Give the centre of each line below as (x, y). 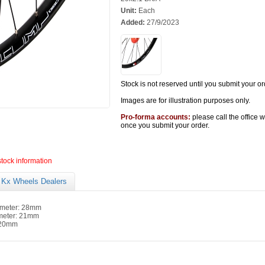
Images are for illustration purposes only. (185, 101)
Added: (133, 22)
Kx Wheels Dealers (34, 181)
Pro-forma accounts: (156, 117)
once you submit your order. (165, 125)
